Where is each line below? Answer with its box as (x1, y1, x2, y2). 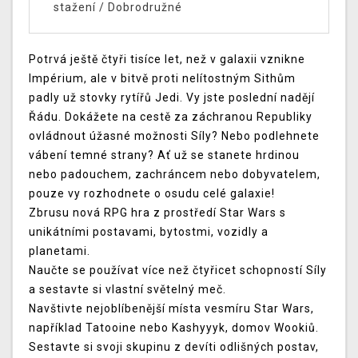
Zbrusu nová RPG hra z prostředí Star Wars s (29, 206, 286, 220)
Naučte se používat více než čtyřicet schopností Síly (29, 264, 327, 277)
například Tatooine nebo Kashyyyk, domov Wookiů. (29, 321, 319, 335)
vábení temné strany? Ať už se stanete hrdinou (29, 149, 300, 162)
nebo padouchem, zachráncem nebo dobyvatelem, (29, 168, 320, 181)
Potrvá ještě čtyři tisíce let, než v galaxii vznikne (29, 53, 305, 66)
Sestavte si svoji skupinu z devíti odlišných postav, (29, 340, 319, 354)
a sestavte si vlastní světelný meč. (29, 283, 226, 296)
